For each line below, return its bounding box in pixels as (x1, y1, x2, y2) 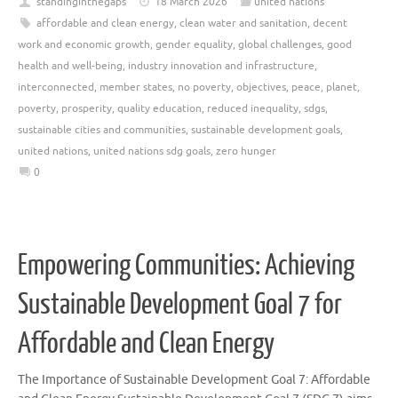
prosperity (61, 101, 112, 116)
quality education (117, 101, 202, 116)
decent (312, 16, 347, 31)
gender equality (155, 37, 233, 52)
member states (99, 80, 172, 95)
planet (326, 80, 357, 95)
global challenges (238, 37, 322, 52)
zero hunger (216, 144, 276, 159)
